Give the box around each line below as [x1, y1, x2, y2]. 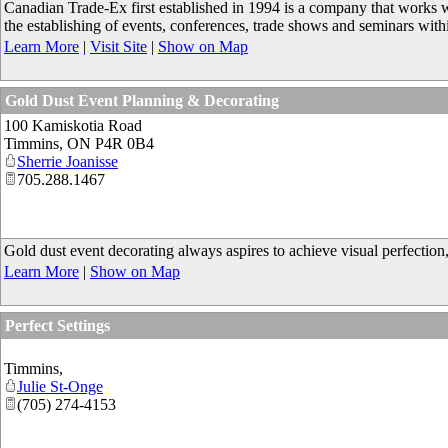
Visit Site [90, 38, 147, 55]
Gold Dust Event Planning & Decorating [5, 92, 279, 109]
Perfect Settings [5, 317, 110, 334]
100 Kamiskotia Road [4, 117, 142, 134]
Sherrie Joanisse [17, 153, 118, 170]
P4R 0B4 [95, 135, 154, 152]
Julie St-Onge [17, 378, 103, 395]
